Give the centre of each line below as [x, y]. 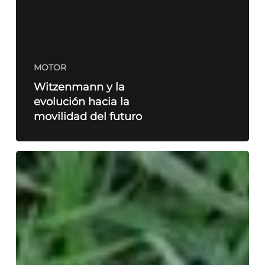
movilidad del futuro [88, 117]
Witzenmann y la [79, 87]
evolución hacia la [81, 102]
